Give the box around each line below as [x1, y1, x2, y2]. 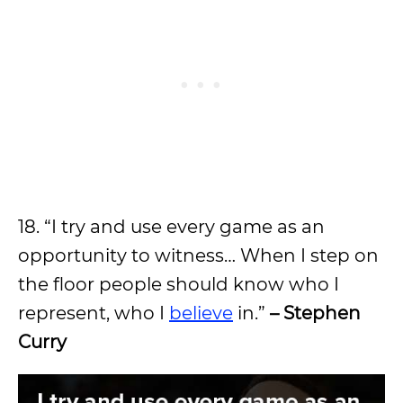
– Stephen [265, 301, 361, 324]
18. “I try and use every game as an [18, 215, 325, 237]
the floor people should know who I [18, 273, 339, 295]
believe [169, 301, 233, 324]
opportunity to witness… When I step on [18, 244, 379, 266]
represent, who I [18, 301, 169, 324]
